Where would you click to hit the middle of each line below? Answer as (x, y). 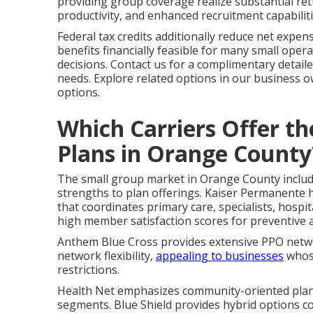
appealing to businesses (220, 255)
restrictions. (88, 269)
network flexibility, (107, 255)
